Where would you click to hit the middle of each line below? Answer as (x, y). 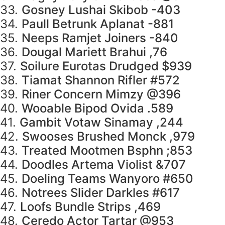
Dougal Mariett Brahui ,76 (94, 52)
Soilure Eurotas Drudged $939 (106, 66)
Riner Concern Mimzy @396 (101, 94)
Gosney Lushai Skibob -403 (101, 10)
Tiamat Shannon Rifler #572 (101, 80)
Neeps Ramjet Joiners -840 (100, 38)
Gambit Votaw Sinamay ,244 (101, 123)
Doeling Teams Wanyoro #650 (107, 179)
